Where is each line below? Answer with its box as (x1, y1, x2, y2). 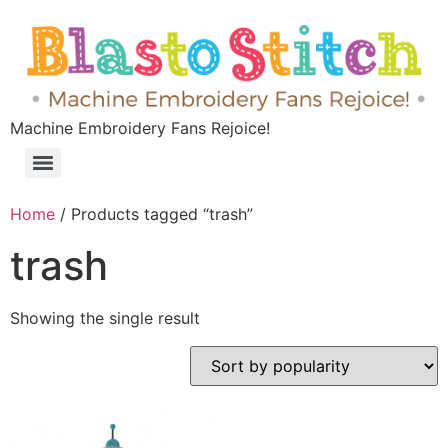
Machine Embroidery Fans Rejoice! (10, 118, 270, 139)
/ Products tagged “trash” (55, 204, 253, 225)
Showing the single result (10, 308, 200, 329)
